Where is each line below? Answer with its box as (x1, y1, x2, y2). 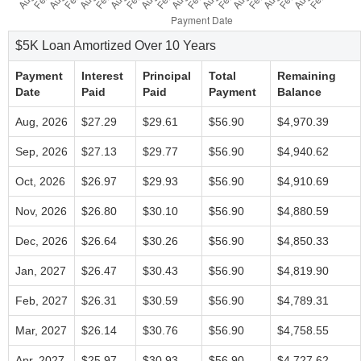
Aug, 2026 (15, 115, 68, 128)
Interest (81, 69, 123, 82)
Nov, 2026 (15, 205, 67, 218)
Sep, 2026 (15, 145, 68, 158)
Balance (277, 85, 322, 98)
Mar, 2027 (15, 324, 67, 337)
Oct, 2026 (15, 175, 65, 188)
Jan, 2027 (15, 264, 66, 277)
